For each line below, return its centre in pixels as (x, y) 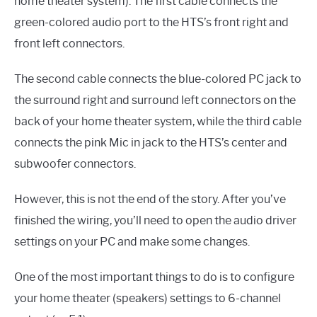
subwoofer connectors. (75, 163)
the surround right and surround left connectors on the (155, 100)
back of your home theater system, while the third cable (158, 121)
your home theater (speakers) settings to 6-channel (148, 298)
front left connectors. (69, 43)
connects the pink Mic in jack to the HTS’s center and (151, 142)
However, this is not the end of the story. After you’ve (150, 199)
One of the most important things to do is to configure (154, 277)
